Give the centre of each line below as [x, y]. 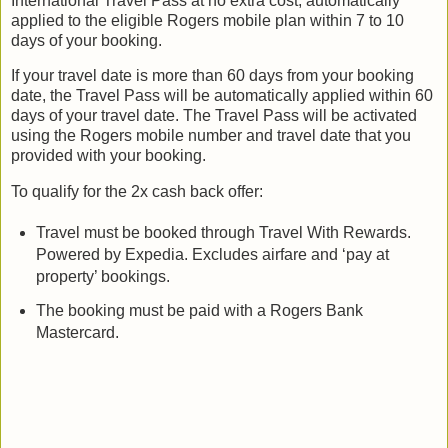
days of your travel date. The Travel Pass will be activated [214, 116]
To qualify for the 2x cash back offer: [137, 192]
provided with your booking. [108, 156]
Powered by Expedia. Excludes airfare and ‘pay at [212, 254]
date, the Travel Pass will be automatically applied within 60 [222, 96]
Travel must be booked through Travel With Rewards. [223, 232]
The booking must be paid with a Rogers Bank [199, 310]
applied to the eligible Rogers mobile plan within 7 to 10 [207, 20]
